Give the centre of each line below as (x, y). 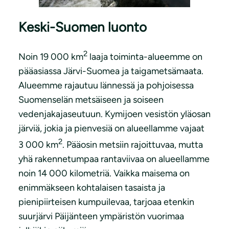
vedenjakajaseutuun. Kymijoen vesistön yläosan (114, 114)
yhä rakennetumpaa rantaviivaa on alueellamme (114, 159)
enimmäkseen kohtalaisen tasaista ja (92, 187)
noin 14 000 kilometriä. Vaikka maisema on (104, 173)
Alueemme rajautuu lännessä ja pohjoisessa (106, 85)
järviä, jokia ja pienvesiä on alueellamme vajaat (111, 128)
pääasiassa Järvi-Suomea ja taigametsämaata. (111, 71)
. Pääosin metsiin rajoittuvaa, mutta (133, 144)
